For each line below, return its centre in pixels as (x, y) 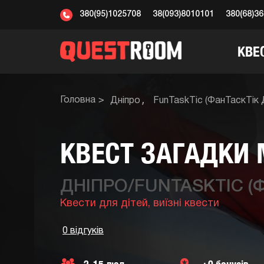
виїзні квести (186, 204)
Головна (78, 100)
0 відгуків (83, 231)
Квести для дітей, (107, 204)
